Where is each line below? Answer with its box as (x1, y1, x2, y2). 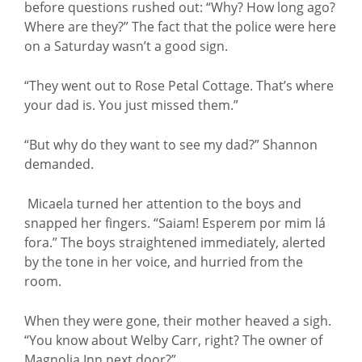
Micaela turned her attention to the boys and (24, 195, 301, 213)
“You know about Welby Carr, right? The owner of (24, 331, 322, 349)
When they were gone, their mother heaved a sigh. (24, 312, 331, 330)
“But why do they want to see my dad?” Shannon (24, 136, 318, 154)
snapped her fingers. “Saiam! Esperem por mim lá (24, 214, 326, 232)
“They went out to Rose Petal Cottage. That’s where (24, 77, 334, 95)
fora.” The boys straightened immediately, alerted (24, 234, 326, 251)
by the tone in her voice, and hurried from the (24, 253, 303, 271)
